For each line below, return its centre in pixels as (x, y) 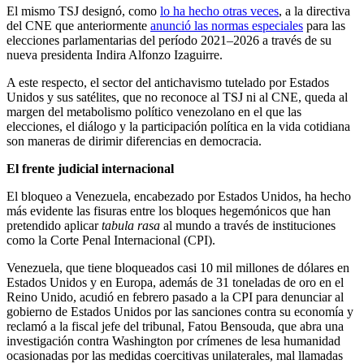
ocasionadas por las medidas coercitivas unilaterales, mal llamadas (175, 355)
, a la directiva (314, 11)
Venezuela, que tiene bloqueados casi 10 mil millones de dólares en (178, 267)
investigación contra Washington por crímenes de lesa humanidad (173, 340)
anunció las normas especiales (227, 25)
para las (324, 25)
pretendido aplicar (54, 225)
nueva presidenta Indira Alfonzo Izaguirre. (115, 54)
